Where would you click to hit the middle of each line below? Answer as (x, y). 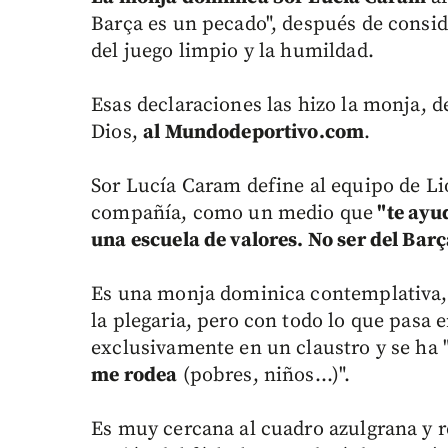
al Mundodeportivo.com (254, 133)
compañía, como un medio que (232, 214)
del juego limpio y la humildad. (232, 52)
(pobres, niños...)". (264, 376)
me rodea (134, 376)
